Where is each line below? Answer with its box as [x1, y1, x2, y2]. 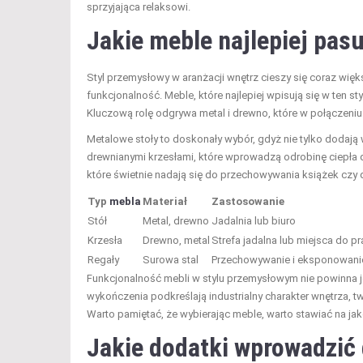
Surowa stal [143, 253, 199, 266]
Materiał [143, 194, 187, 207]
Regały [88, 253, 119, 266]
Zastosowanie [211, 194, 284, 207]
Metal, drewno [143, 214, 209, 227]
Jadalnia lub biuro [211, 214, 296, 227]
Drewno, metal [143, 233, 210, 246]
